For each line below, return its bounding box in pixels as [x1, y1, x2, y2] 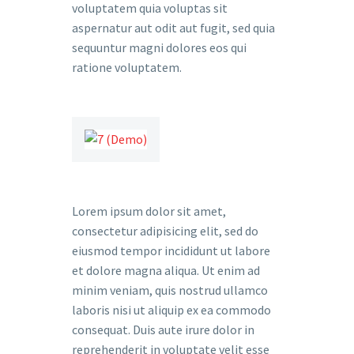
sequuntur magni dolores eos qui [72, 40, 247, 55]
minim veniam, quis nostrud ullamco [72, 282, 268, 298]
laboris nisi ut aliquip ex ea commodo [72, 302, 271, 318]
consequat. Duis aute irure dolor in [72, 322, 254, 337]
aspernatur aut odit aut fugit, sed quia [72, 20, 275, 36]
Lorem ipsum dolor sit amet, [72, 203, 226, 219]
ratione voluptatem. [72, 59, 182, 75]
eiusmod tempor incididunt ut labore [72, 243, 270, 258]
